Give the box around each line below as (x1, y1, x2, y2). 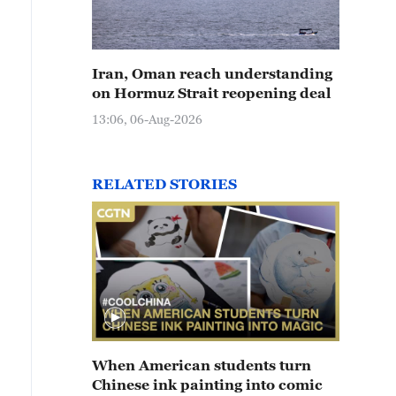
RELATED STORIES (92, 176, 237, 192)
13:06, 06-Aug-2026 (92, 111, 202, 126)
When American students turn (92, 357, 311, 373)
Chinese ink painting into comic (92, 377, 323, 392)
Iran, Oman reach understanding (92, 65, 332, 81)
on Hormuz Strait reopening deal (92, 85, 331, 101)
